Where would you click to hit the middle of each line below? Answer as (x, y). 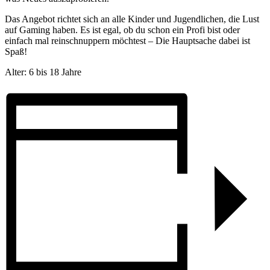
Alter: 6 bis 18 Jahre (43, 72)
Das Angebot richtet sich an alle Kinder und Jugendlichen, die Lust (132, 19)
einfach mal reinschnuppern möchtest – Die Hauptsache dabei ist (127, 40)
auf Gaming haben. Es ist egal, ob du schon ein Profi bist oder (122, 30)
